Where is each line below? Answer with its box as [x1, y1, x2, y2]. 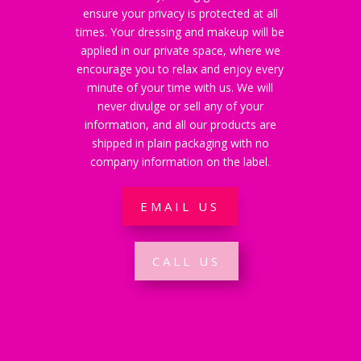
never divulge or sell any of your [97, 98, 263, 114]
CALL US [151, 252, 221, 269]
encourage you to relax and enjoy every [77, 61, 284, 77]
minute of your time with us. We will [87, 80, 274, 95]
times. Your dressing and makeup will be [76, 24, 285, 39]
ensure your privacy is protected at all [82, 6, 278, 21]
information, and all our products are [84, 117, 276, 132]
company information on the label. [90, 154, 271, 169]
